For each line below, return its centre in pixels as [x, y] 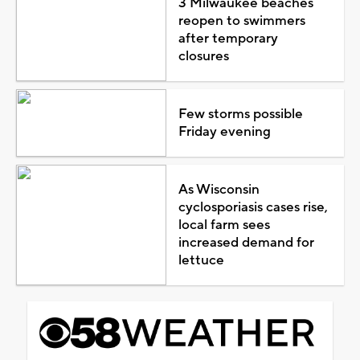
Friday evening [224, 131]
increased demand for [246, 242]
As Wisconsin [219, 189]
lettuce [201, 260]
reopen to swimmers [241, 20]
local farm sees [224, 225]
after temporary [228, 38]
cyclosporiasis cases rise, [253, 207]
